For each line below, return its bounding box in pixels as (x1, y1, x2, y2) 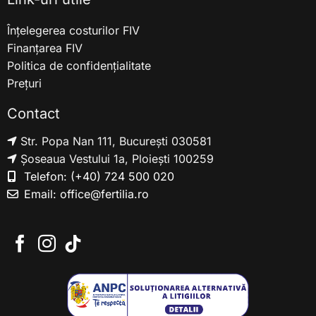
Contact (6, 105, 60, 123)
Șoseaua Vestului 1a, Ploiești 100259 (20, 151, 214, 166)
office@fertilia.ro (59, 186, 149, 201)
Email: (20, 186, 60, 201)
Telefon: (20, 169, 71, 183)
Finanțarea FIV (6, 40, 83, 55)
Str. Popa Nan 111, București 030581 (20, 133, 212, 148)
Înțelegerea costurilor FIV (6, 23, 140, 37)
